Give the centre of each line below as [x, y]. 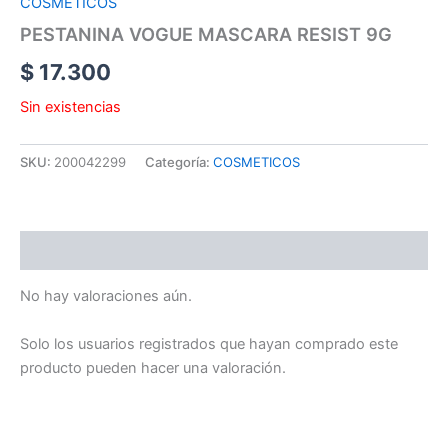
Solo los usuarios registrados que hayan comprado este [209, 343]
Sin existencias [70, 106]
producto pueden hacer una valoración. [153, 367]
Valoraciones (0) [79, 250]
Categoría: [179, 161]
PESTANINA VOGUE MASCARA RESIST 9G [206, 34]
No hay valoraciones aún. [106, 296]
